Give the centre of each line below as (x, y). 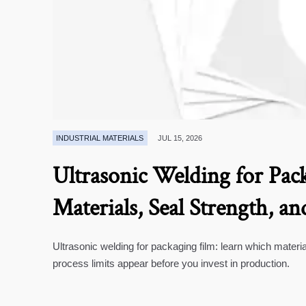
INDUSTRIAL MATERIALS (100, 138)
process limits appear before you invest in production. (171, 263)
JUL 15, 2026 (180, 138)
